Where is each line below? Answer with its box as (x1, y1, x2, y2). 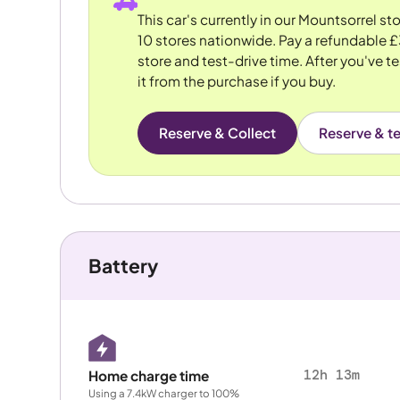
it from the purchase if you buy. (137, 71, 336, 89)
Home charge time (87, 366, 209, 384)
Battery (87, 254, 158, 279)
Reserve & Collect (158, 124, 276, 142)
